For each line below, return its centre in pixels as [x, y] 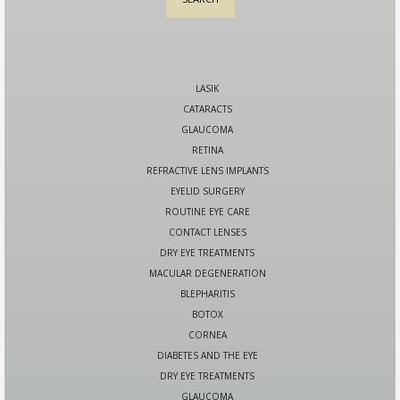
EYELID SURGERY [207, 192]
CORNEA [207, 335]
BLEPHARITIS [207, 294]
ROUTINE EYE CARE [207, 212]
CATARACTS [207, 109]
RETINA [207, 150]
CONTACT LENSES [207, 233]
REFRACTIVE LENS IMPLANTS [207, 171]
